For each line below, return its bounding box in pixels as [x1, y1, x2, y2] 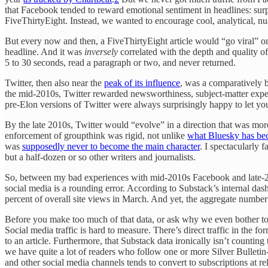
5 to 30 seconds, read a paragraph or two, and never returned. [5, 57, 236, 68]
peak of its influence [104, 77, 180, 88]
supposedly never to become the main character [22, 141, 200, 151]
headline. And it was [5, 46, 84, 57]
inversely [84, 46, 118, 57]
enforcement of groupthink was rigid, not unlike [5, 130, 187, 141]
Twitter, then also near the [5, 77, 104, 88]
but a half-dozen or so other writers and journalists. [5, 151, 196, 162]
